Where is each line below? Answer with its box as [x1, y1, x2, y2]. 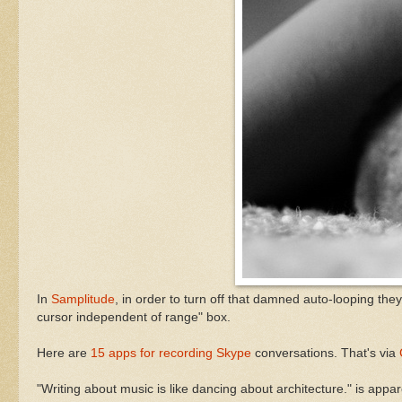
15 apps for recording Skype [91, 345, 251, 360]
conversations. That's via [251, 345, 399, 360]
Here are [37, 345, 91, 360]
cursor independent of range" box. [37, 310, 231, 324]
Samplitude [51, 292, 115, 306]
